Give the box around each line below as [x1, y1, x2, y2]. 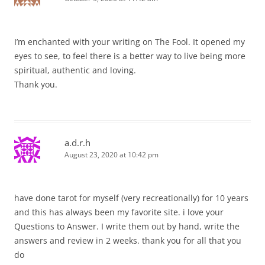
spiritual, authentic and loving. [14, 64, 136, 76]
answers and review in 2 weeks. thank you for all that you [14, 235, 241, 246]
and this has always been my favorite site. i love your [14, 206, 224, 218]
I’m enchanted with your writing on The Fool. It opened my [14, 36, 245, 47]
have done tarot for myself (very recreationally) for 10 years [14, 192, 248, 203]
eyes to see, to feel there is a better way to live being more [14, 50, 245, 62]
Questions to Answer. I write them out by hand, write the [14, 221, 240, 232]
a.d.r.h [64, 137, 91, 148]
